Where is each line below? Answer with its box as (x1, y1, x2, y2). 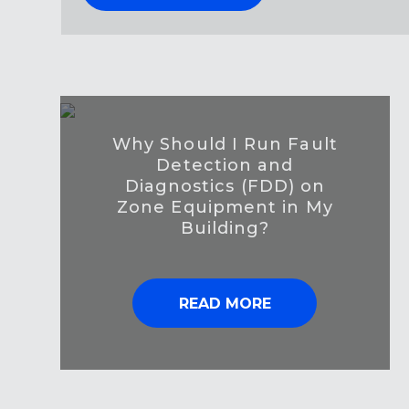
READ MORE (178, 295, 271, 313)
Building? (180, 218, 270, 239)
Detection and (156, 155, 294, 176)
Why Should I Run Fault (111, 134, 338, 155)
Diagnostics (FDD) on (124, 176, 326, 197)
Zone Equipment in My (117, 197, 333, 218)
